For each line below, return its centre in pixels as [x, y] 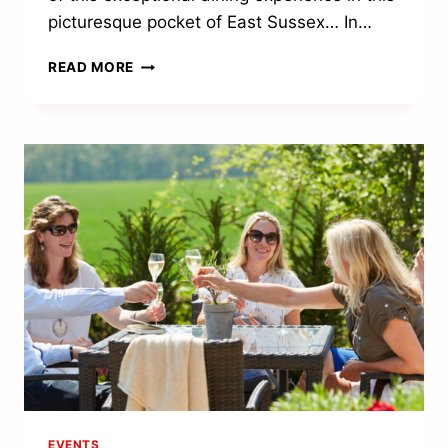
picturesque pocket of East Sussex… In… [210, 22]
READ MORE [91, 67]
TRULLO [163, 62]
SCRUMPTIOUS [188, 83]
